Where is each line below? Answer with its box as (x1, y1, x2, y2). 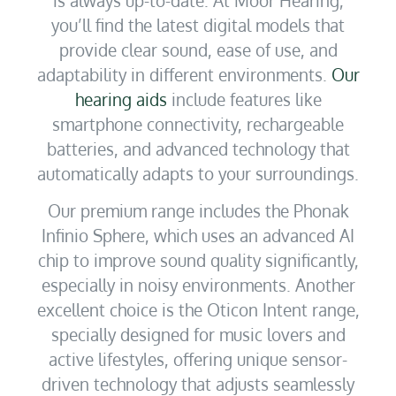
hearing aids (74, 88, 167, 110)
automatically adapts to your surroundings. (37, 162, 359, 184)
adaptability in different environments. (36, 63, 331, 85)
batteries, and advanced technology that (46, 137, 350, 159)
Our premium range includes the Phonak (47, 199, 349, 221)
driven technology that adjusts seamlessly (42, 372, 354, 394)
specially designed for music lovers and (50, 323, 346, 345)
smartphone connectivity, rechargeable (52, 112, 344, 134)
